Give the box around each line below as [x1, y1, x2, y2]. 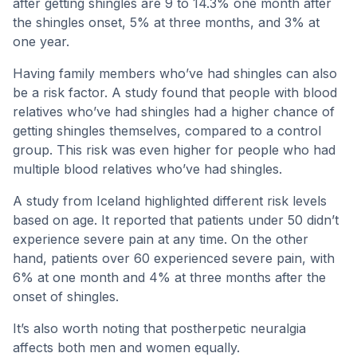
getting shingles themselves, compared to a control [13, 123, 321, 139]
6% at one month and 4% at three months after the [13, 269, 326, 285]
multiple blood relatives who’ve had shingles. [13, 161, 282, 177]
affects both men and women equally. [13, 339, 240, 355]
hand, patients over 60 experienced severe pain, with [13, 250, 335, 266]
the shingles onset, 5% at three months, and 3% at [13, 14, 320, 30]
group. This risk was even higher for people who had [13, 142, 335, 158]
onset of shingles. [13, 288, 119, 304]
